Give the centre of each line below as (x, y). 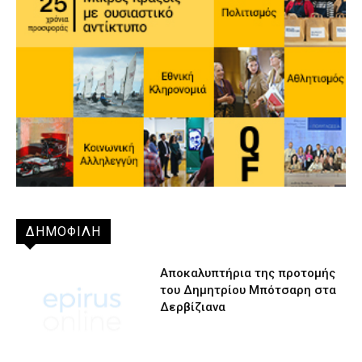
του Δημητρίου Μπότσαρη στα (248, 290)
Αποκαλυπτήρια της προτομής (248, 273)
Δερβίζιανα (193, 307)
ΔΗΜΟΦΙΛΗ (63, 231)
